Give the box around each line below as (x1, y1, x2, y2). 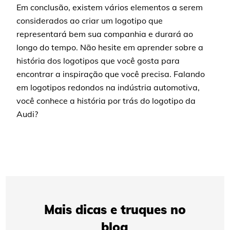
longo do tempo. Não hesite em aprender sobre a (16, 42, 204, 52)
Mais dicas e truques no (44, 202, 186, 217)
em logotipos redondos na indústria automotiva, (16, 82, 200, 92)
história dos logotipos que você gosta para (16, 55, 180, 66)
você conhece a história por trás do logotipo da (16, 95, 196, 106)
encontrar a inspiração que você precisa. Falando (16, 69, 205, 79)
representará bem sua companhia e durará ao (16, 29, 194, 39)
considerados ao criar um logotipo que (16, 15, 163, 26)
